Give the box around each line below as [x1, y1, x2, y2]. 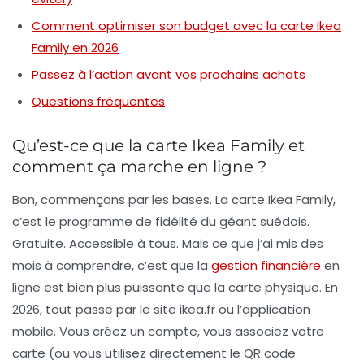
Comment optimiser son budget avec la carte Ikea [32, 17, 341, 35]
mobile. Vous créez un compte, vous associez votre [12, 323, 324, 340]
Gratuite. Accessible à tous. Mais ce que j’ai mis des [12, 235, 323, 253]
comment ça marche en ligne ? [12, 157, 266, 177]
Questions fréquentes [32, 93, 165, 110]
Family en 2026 [32, 39, 119, 57]
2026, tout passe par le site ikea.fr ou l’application [12, 301, 310, 318]
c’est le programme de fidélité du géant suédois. [12, 213, 310, 231]
